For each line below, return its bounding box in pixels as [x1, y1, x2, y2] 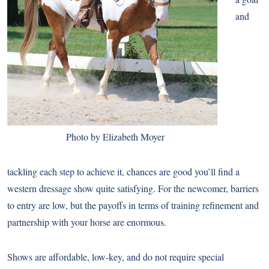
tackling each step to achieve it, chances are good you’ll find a [7, 165, 240, 178]
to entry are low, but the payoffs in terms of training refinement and [7, 199, 259, 211]
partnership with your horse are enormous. [7, 216, 166, 228]
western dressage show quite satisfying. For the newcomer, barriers [7, 182, 259, 195]
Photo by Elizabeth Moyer [66, 130, 165, 143]
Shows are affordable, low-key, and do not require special [7, 250, 224, 263]
